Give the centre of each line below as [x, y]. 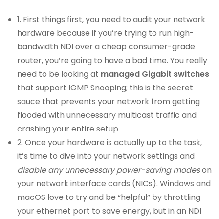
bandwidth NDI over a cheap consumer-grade [106, 47]
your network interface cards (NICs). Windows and [114, 184]
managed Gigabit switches [155, 74]
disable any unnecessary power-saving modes [109, 170]
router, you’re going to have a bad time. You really [112, 60]
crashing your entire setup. [69, 129]
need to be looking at [59, 74]
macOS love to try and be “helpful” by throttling [109, 197]
